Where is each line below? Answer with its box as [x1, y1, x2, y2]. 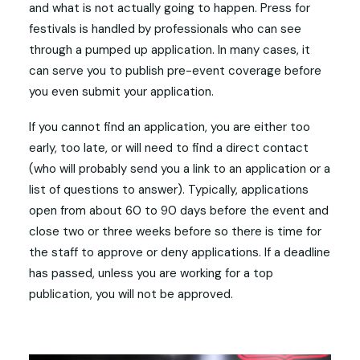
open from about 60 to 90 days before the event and [29, 202, 329, 219]
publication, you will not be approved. [29, 286, 233, 302]
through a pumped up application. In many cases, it [29, 42, 310, 58]
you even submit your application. [29, 84, 214, 100]
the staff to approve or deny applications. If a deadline [29, 244, 330, 260]
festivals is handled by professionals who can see [29, 21, 301, 37]
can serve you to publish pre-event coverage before [29, 63, 321, 79]
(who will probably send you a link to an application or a [29, 161, 330, 177]
